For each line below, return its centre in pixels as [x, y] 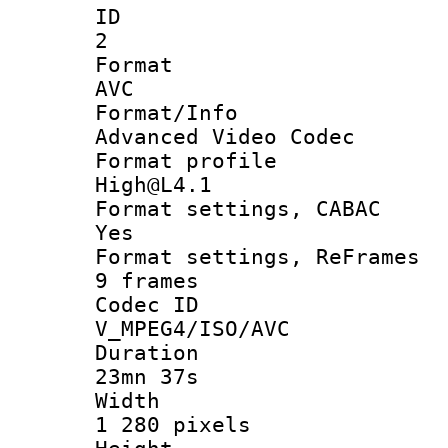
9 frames [147, 280]
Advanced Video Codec [225, 136]
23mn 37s [147, 376]
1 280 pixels [173, 424]
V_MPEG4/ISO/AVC [192, 328]
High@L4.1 [153, 184]
